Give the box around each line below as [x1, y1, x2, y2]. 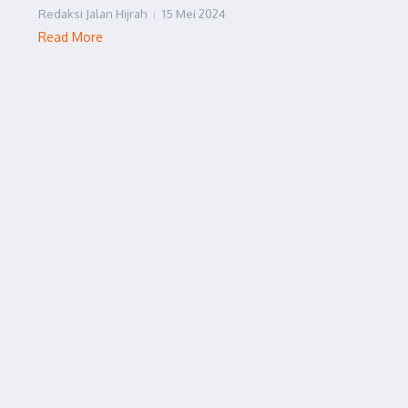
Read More [38, 29, 103, 45]
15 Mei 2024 [162, 6, 226, 21]
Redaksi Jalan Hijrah [38, 6, 147, 21]
